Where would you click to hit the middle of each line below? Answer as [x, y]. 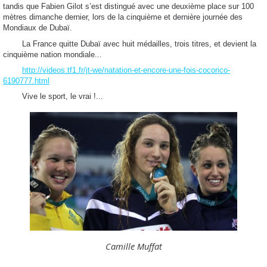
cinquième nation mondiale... [52, 54]
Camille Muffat [133, 246]
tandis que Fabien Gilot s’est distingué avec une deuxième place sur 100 [128, 7]
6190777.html [26, 80]
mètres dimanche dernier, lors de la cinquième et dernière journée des [123, 17]
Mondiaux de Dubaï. [38, 28]
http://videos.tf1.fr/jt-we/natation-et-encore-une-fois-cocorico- [126, 70]
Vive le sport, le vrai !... [53, 96]
